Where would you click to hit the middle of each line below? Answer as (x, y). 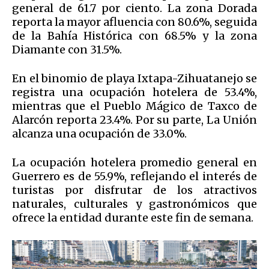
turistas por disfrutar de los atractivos (134, 190)
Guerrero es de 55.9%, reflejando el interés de (134, 177)
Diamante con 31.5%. (67, 50)
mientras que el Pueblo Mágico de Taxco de (134, 106)
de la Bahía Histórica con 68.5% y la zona (134, 36)
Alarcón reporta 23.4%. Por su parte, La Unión (134, 120)
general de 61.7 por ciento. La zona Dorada (134, 8)
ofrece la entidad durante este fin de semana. (133, 218)
